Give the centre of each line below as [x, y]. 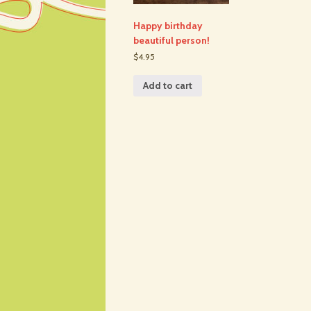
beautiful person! [171, 40]
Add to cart [168, 86]
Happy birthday [168, 25]
